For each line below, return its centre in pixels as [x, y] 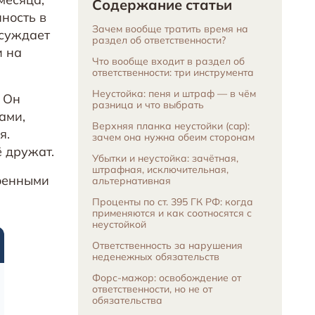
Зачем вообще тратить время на [170, 29]
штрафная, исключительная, [160, 169]
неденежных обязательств [156, 257]
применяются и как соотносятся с [172, 213]
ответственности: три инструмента [173, 72]
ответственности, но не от [152, 289]
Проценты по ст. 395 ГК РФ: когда [173, 202]
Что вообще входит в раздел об [168, 61]
